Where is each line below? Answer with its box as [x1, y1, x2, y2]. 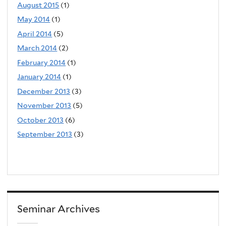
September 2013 [17, 130, 73, 139]
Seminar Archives [17, 202, 100, 215]
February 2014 [17, 58, 66, 67]
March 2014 [17, 44, 58, 52]
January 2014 [17, 73, 62, 81]
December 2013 [17, 87, 71, 95]
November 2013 [17, 101, 72, 110]
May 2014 [17, 15, 50, 24]
